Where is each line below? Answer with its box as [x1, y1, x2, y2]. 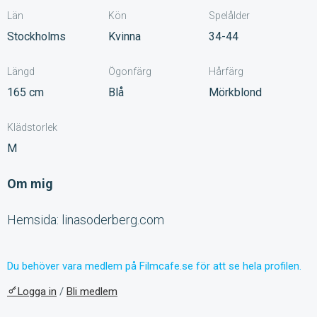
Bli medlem [67, 285, 117, 299]
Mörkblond [209, 86, 263, 100]
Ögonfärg [108, 66, 151, 78]
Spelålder [209, 10, 250, 22]
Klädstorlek [7, 122, 57, 134]
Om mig [7, 176, 53, 192]
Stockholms [7, 30, 66, 44]
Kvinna [108, 30, 141, 44]
